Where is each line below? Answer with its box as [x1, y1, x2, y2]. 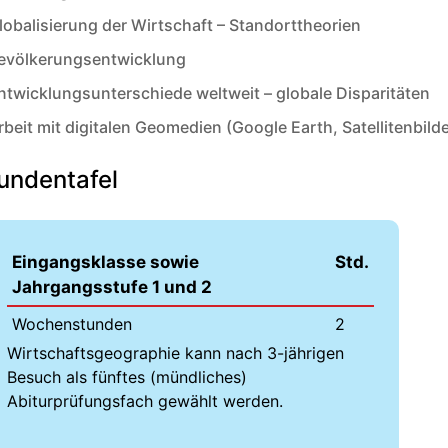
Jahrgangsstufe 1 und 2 [11, 276, 212, 297]
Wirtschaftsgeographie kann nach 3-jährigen [6, 342, 344, 363]
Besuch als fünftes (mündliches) [6, 366, 247, 387]
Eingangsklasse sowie [11, 251, 199, 272]
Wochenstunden [11, 313, 132, 334]
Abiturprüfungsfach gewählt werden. [6, 390, 283, 411]
